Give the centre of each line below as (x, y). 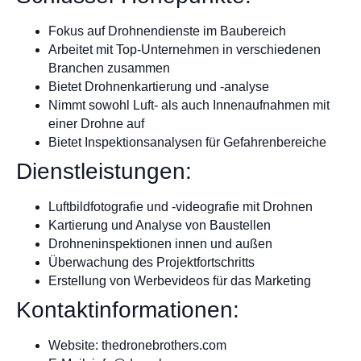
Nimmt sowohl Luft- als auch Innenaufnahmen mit (189, 105)
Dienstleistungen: (104, 171)
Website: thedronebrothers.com (137, 345)
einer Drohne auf (96, 123)
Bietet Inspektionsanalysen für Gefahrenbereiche (187, 142)
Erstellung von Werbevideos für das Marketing (180, 280)
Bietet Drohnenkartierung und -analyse (159, 86)
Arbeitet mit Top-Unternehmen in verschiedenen (185, 49)
